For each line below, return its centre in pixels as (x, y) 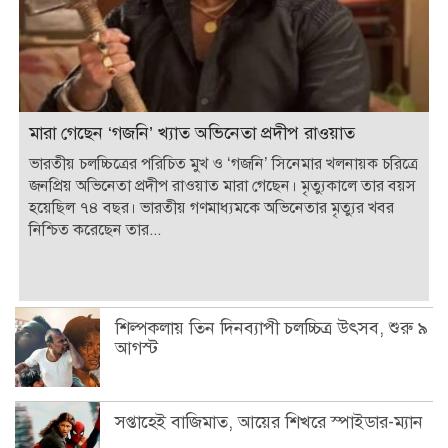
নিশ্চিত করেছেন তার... (95, 230)
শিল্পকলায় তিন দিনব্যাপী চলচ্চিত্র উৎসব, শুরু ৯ (271, 328)
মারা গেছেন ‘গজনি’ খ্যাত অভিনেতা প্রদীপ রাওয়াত (192, 133)
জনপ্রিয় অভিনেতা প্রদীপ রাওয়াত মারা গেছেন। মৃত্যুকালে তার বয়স (222, 186)
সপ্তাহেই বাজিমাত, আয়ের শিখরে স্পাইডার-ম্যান (269, 422)
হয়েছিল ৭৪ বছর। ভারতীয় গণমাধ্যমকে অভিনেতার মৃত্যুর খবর (211, 208)
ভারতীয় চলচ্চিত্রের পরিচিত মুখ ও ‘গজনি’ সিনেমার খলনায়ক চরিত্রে (223, 164)
